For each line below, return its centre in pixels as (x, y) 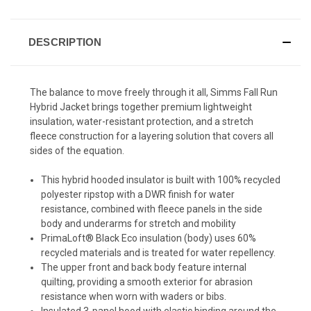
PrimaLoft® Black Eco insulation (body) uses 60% (149, 238)
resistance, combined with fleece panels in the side (152, 209)
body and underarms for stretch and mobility (139, 223)
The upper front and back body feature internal (144, 267)
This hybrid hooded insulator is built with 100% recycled (161, 179)
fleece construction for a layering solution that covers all (152, 136)
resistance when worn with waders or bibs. (134, 296)
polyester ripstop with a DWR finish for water (138, 194)
